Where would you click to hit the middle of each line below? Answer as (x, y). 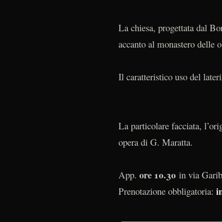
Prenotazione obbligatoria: (167, 191)
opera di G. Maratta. (156, 142)
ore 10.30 (159, 175)
